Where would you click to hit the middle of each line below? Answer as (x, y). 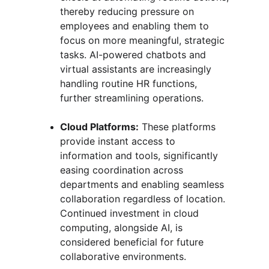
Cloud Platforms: (99, 127)
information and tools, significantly (141, 156)
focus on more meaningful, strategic (144, 40)
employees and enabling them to (136, 26)
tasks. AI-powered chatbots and (134, 55)
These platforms (179, 127)
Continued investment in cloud (131, 213)
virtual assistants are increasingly (137, 69)
